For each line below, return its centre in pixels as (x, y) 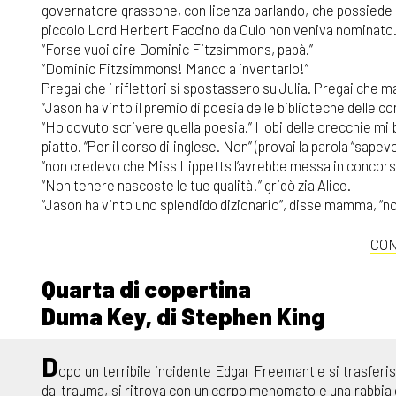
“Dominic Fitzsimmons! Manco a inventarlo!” (175, 68)
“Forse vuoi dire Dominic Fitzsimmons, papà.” (177, 48)
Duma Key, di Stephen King (183, 316)
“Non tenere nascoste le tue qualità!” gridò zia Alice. (196, 184)
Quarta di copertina (146, 288)
